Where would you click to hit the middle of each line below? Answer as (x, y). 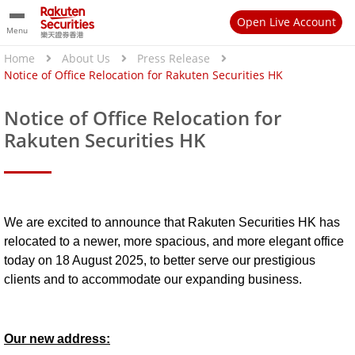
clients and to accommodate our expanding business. (153, 280)
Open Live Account (286, 22)
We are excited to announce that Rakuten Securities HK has (172, 223)
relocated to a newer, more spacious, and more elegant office (174, 242)
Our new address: (57, 339)
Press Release (174, 58)
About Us (86, 58)
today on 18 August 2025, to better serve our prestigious (160, 261)
